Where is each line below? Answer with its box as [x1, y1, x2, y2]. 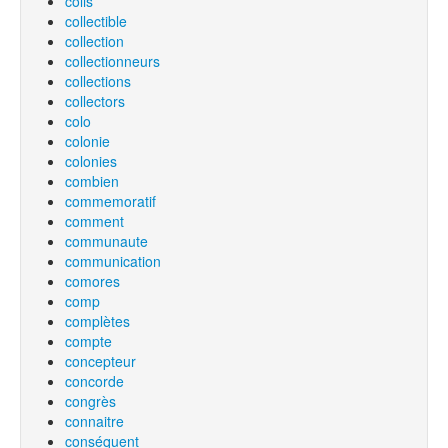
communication [65, 251, 161, 271]
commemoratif [65, 191, 156, 211]
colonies [65, 151, 117, 171]
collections [65, 71, 131, 91]
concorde [65, 371, 124, 391]
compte [65, 331, 112, 351]
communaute [65, 231, 148, 251]
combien [65, 171, 119, 191]
